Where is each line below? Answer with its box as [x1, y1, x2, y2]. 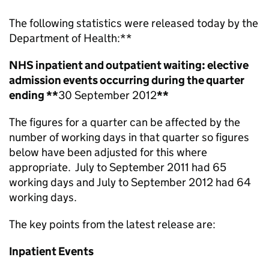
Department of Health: [9, 31, 120, 45]
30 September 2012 [58, 88, 157, 102]
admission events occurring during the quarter [9, 73, 244, 87]
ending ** [9, 88, 58, 102]
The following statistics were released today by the [9, 16, 258, 30]
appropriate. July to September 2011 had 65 [9, 160, 226, 174]
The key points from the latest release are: [9, 217, 216, 231]
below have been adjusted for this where [9, 145, 207, 159]
